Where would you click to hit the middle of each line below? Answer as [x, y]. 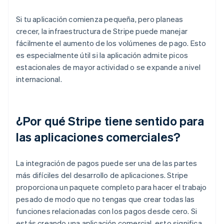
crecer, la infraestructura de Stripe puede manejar [102, 31]
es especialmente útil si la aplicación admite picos [102, 55]
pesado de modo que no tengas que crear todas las [105, 199]
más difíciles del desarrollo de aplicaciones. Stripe [102, 175]
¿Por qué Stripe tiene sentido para [110, 121]
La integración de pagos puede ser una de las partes [107, 163]
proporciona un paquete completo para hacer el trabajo [111, 187]
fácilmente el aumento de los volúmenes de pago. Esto [111, 43]
